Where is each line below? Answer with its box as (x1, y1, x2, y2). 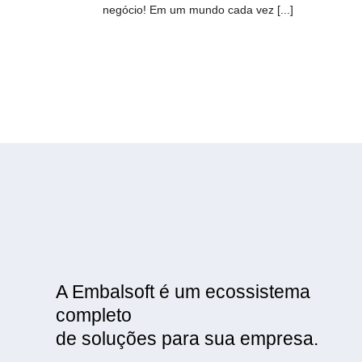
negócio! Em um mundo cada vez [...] (103, 2, 293, 16)
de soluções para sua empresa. (55, 328, 318, 350)
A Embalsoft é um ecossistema (55, 281, 310, 303)
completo (55, 305, 132, 326)
